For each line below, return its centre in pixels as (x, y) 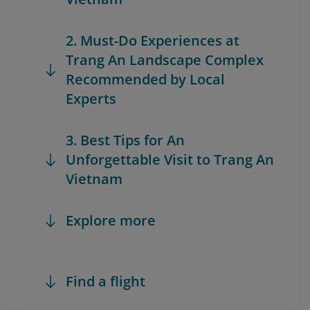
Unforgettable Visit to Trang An (170, 159)
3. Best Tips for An (125, 140)
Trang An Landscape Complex (165, 60)
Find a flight (106, 281)
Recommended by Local (145, 79)
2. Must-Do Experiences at (153, 40)
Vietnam (94, 179)
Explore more (111, 220)
